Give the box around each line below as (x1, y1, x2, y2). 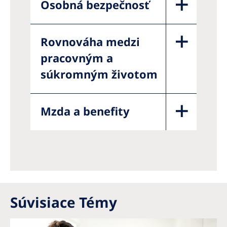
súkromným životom (41, 66, 158, 82)
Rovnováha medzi (41, 33, 140, 49)
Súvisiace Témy (10, 192, 117, 212)
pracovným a (41, 50, 113, 65)
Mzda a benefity (41, 103, 130, 119)
